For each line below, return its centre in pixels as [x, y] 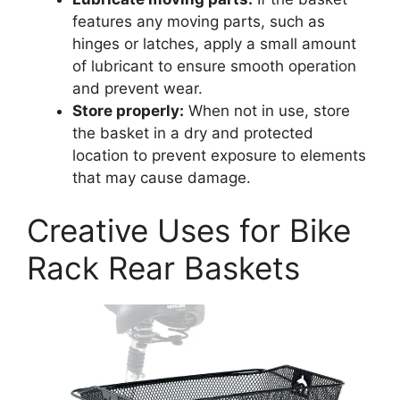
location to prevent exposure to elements [219, 155]
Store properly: [128, 110]
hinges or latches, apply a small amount [214, 43]
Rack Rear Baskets [163, 268]
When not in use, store [267, 110]
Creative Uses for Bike [189, 231]
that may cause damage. [162, 177]
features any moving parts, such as [199, 21]
